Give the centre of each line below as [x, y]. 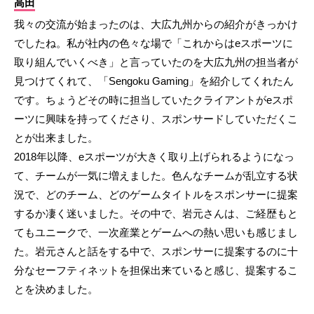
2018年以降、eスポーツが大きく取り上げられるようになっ [154, 157]
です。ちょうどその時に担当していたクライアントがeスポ [153, 100]
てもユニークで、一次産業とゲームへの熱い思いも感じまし [156, 233]
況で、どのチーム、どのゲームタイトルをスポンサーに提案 [156, 195]
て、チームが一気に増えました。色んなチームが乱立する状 [156, 176]
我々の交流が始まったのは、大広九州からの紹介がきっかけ [156, 25]
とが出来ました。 [56, 138]
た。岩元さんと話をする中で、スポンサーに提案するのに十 [156, 252]
